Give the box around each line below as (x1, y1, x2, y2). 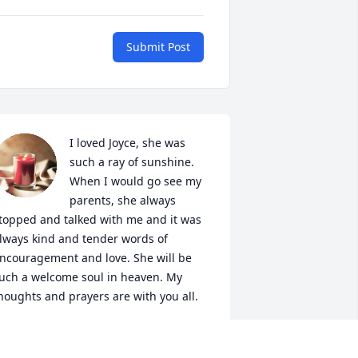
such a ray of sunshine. (69, 154, 194, 170)
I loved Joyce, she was (69, 135, 185, 151)
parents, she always (69, 193, 176, 209)
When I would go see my (69, 173, 201, 189)
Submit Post (126, 39, 190, 55)
